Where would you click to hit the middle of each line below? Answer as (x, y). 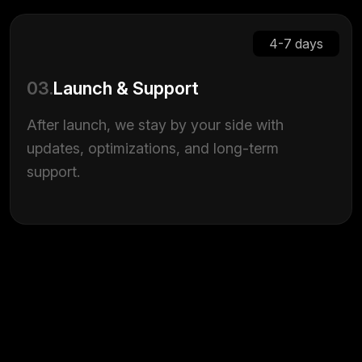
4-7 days (296, 44)
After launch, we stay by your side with (155, 125)
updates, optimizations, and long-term (153, 148)
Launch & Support (126, 88)
